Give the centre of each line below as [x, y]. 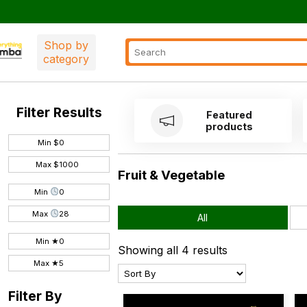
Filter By [35, 296]
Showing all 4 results [173, 250]
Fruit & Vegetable [171, 175]
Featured [230, 114]
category [66, 59]
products [230, 126]
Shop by [66, 46]
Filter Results [59, 112]
